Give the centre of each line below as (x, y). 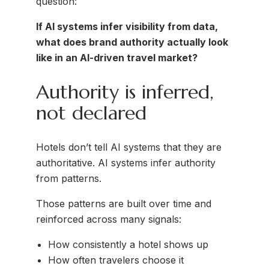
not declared (91, 113)
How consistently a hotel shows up (128, 245)
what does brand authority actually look (132, 42)
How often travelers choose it (116, 260)
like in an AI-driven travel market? (117, 58)
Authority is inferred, (125, 92)
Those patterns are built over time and (124, 204)
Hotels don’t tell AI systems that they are (129, 147)
